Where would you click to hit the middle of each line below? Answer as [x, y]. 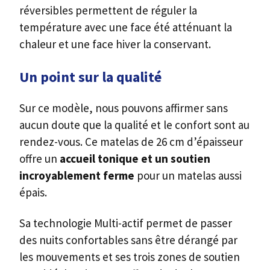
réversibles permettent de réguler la [108, 11]
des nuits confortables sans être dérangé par [128, 240]
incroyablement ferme [77, 176]
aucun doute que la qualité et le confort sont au [134, 125]
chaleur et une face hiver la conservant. [115, 44]
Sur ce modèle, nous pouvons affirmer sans [124, 108]
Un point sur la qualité [90, 77]
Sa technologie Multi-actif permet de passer [126, 223]
